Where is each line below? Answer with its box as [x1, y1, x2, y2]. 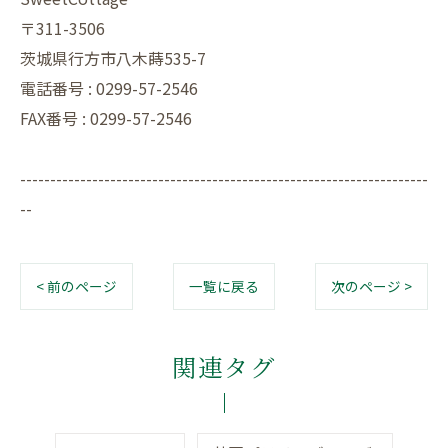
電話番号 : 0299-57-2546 [20, 76, 198, 101]
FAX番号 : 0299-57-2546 [20, 106, 192, 131]
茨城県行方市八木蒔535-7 [20, 46, 206, 71]
